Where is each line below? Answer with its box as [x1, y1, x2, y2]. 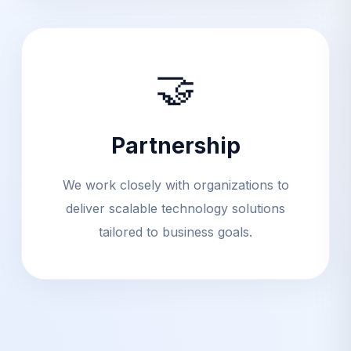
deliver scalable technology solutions [66, 200, 285, 216]
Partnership [110, 132, 241, 159]
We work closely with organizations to [62, 176, 289, 193]
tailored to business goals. [99, 223, 252, 240]
